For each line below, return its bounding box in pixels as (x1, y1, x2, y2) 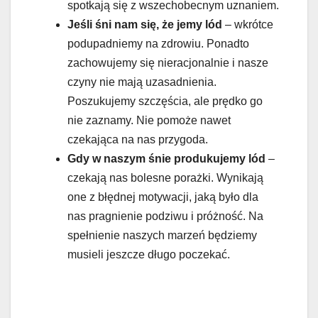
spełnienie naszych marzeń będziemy (67, 229, 257, 241)
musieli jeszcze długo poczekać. (67, 248, 230, 261)
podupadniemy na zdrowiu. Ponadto (67, 37, 249, 50)
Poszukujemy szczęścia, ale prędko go (67, 94, 263, 107)
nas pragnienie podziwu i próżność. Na (67, 209, 263, 222)
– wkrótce (222, 18, 273, 31)
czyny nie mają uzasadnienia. (67, 75, 216, 88)
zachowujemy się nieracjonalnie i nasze (67, 56, 268, 69)
